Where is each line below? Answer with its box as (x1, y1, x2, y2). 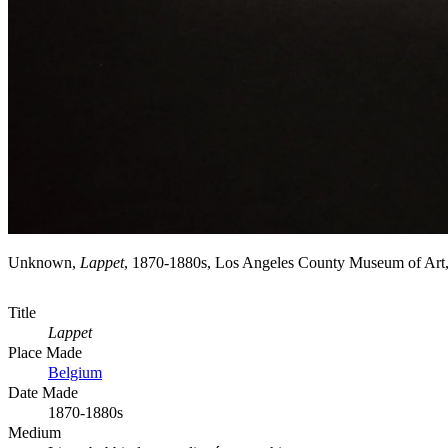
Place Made (8, 343, 82, 361)
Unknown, (8, 253, 80, 271)
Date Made (8, 383, 78, 401)
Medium (8, 423, 61, 441)
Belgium (48, 363, 102, 381)
